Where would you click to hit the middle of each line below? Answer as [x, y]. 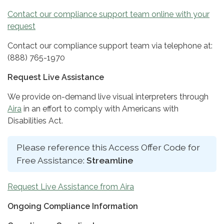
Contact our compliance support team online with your [108, 14]
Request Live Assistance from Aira [71, 187]
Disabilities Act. [35, 121]
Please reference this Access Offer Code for [108, 147]
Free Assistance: [51, 160]
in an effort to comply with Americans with [100, 109]
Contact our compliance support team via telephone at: [110, 46]
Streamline [110, 160]
